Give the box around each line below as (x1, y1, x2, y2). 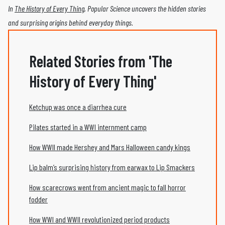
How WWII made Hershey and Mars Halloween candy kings (29, 142, 190, 152)
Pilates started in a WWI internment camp (29, 122, 147, 132)
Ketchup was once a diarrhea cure (29, 101, 127, 111)
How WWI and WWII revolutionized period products (29, 214, 170, 224)
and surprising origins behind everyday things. (8, 17, 133, 27)
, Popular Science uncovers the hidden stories (84, 3, 206, 13)
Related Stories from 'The (29, 51, 172, 70)
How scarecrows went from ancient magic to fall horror (29, 182, 186, 192)
